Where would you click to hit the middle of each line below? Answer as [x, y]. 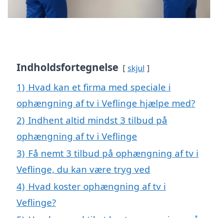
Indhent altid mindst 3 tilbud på [98, 120]
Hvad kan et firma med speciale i [100, 87]
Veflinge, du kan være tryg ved [83, 169]
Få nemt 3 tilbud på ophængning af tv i [113, 153]
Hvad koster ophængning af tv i [97, 186]
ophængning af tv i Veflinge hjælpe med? [106, 103]
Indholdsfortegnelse [67, 67]
